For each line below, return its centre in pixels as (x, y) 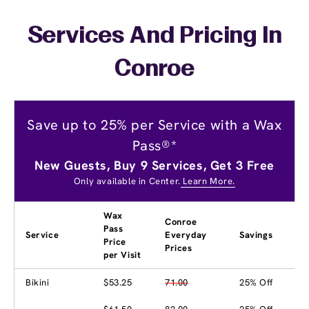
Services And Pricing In (154, 36)
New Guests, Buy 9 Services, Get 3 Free (154, 165)
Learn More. (208, 181)
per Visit (122, 255)
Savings (256, 235)
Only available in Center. (127, 181)
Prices (179, 248)
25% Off (256, 282)
